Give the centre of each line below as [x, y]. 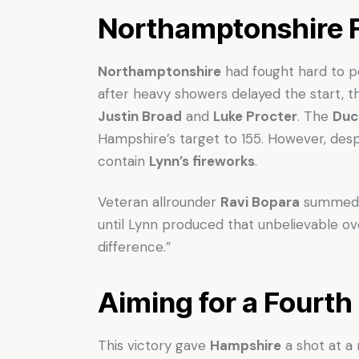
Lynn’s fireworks [202, 161]
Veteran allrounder [159, 202]
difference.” [134, 246]
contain [123, 161]
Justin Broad [140, 116]
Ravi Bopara [260, 202]
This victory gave [154, 345]
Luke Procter [255, 116]
